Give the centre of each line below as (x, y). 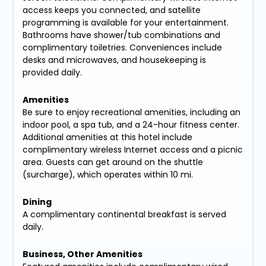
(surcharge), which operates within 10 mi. (108, 175)
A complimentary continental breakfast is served (125, 215)
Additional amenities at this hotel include (108, 137)
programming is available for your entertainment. (126, 23)
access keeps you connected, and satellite (112, 10)
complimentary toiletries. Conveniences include (123, 48)
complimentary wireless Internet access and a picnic (133, 150)
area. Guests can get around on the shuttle (113, 162)
